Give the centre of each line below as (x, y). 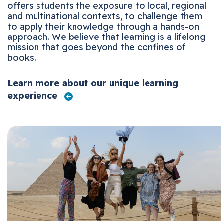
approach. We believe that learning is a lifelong (114, 37)
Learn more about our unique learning (100, 83)
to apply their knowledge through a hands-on (111, 26)
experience (41, 95)
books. (29, 57)
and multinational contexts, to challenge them (112, 16)
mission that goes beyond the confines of (104, 47)
